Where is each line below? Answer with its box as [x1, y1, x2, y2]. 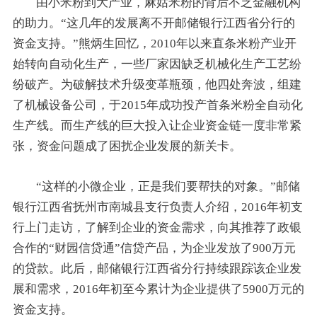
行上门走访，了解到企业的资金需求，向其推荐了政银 [12, 220, 301, 234]
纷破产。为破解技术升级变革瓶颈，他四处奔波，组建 [12, 77, 301, 91]
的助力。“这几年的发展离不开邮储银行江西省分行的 [12, 16, 295, 30]
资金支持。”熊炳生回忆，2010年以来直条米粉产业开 [12, 36, 296, 50]
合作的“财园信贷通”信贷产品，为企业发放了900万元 [12, 241, 296, 255]
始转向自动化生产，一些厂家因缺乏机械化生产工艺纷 [12, 57, 301, 71]
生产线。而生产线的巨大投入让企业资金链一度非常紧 [12, 118, 301, 132]
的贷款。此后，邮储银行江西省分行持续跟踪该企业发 [12, 261, 301, 275]
